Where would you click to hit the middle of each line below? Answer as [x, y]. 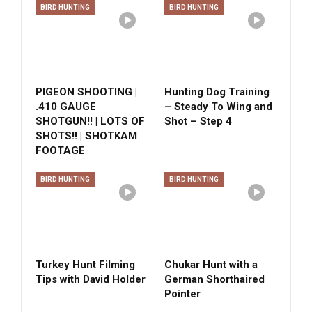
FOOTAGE [60, 151]
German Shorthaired [214, 280]
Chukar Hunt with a [211, 265]
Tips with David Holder [91, 280]
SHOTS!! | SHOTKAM [86, 136]
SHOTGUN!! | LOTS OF [90, 122]
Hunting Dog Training [217, 92]
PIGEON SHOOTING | [86, 92]
